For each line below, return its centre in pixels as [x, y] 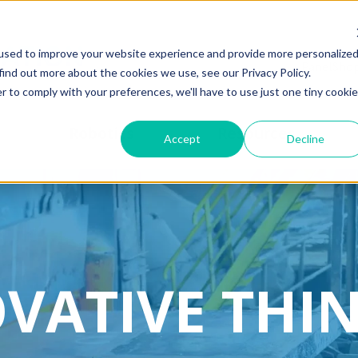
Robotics [101, 133]
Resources [257, 133]
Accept [183, 138]
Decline [305, 138]
